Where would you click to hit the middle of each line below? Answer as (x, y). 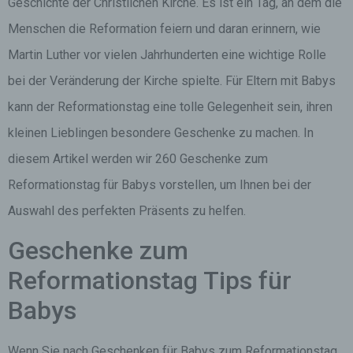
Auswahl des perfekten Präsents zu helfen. (127, 211)
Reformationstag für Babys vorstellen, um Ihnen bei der (160, 185)
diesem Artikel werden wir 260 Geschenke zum (138, 159)
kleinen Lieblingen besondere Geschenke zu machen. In (161, 133)
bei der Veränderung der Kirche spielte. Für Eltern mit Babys (172, 81)
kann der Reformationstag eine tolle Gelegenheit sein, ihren (170, 107)
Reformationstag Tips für (150, 281)
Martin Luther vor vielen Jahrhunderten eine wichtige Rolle (167, 55)
